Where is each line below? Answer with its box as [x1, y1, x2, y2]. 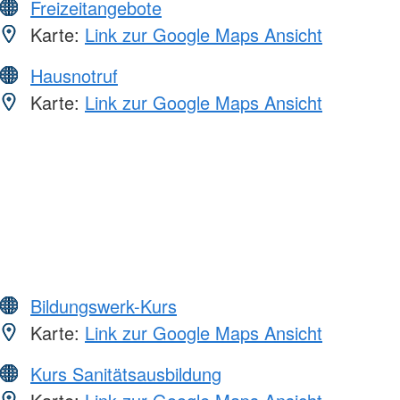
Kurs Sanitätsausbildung [30, 360, 221, 387]
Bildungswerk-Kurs [30, 292, 177, 319]
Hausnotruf [30, 62, 118, 88]
